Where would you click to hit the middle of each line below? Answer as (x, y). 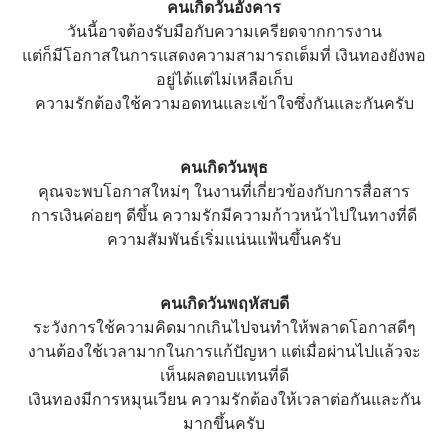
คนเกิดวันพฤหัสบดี (224, 303)
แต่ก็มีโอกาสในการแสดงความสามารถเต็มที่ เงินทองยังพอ (224, 55)
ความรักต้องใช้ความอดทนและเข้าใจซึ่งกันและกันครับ (224, 103)
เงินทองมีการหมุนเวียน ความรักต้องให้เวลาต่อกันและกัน (224, 399)
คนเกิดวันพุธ (224, 167)
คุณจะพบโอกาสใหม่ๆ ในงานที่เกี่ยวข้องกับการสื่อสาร (224, 191)
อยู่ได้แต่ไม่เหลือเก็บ (224, 79)
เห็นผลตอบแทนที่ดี (224, 375)
